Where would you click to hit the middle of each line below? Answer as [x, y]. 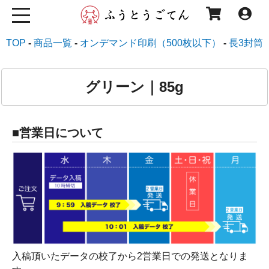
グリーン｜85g [134, 87]
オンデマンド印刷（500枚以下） [150, 43]
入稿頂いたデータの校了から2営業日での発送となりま [130, 256]
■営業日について [58, 133]
